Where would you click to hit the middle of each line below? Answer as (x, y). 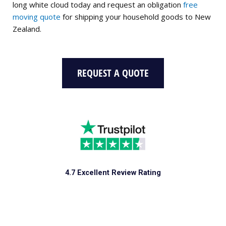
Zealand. (27, 29)
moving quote (37, 16)
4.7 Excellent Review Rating (113, 173)
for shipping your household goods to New (136, 16)
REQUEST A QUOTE (113, 73)
